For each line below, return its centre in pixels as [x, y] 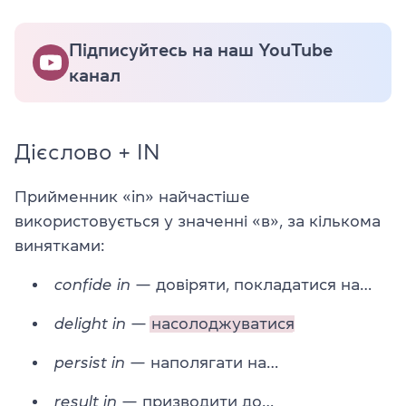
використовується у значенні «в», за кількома [198, 221]
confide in [92, 284]
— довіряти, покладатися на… [251, 284]
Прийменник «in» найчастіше [132, 196]
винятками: [59, 245]
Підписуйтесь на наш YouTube [201, 49]
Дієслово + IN [87, 152]
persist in [90, 362]
